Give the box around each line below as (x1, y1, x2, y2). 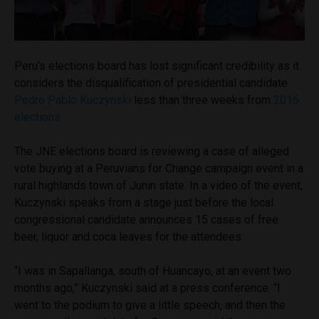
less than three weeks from (131, 93, 273, 107)
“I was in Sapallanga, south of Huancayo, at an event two (14, 263, 291, 278)
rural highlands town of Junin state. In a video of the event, (14, 178, 303, 192)
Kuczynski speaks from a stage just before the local (14, 195, 273, 209)
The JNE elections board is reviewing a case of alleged (14, 144, 289, 158)
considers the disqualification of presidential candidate (14, 75, 288, 90)
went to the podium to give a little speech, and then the (14, 298, 286, 312)
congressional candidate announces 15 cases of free (14, 212, 278, 226)
